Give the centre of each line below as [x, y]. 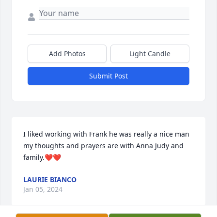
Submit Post [108, 76]
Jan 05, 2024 [43, 189]
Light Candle [150, 54]
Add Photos [67, 54]
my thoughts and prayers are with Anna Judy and [103, 146]
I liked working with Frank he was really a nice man [106, 134]
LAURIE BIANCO [50, 180]
